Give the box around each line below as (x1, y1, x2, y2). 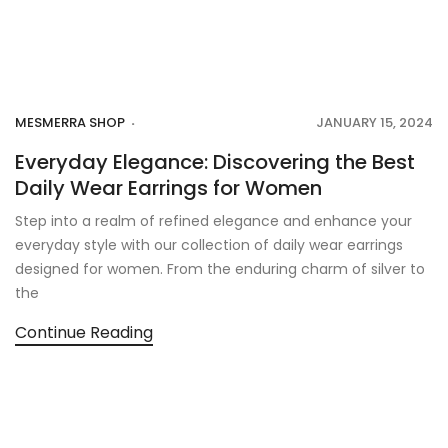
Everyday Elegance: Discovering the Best (15, 147, 415, 176)
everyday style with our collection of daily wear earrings (15, 234, 403, 255)
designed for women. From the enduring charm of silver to (15, 258, 425, 279)
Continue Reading (15, 320, 153, 344)
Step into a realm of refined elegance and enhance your (15, 210, 412, 231)
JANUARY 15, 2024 (316, 112, 433, 132)
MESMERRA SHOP (15, 112, 125, 132)
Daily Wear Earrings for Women (15, 173, 322, 202)
